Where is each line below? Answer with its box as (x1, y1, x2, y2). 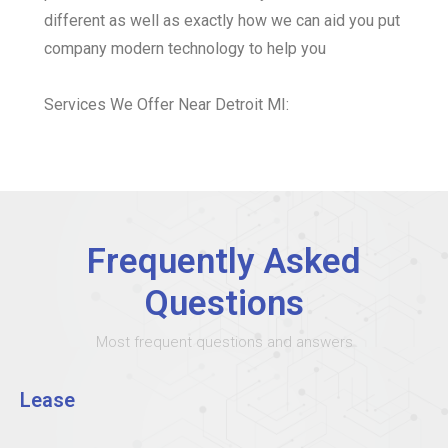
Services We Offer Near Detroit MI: (44, 95, 289, 115)
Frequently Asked (87, 241, 361, 283)
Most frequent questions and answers (95, 333, 353, 352)
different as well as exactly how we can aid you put (44, 11, 400, 31)
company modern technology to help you (44, 39, 326, 59)
